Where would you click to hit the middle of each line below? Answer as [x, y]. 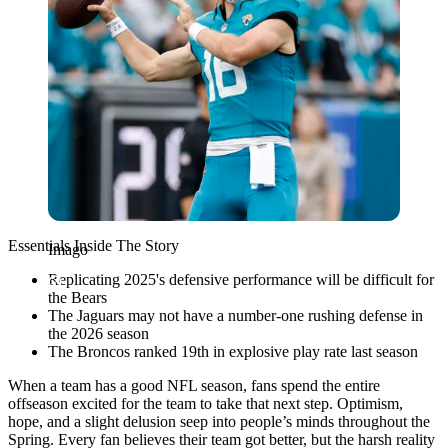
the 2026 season [98, 333]
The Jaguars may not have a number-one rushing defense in [235, 315]
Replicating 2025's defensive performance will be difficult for [241, 279]
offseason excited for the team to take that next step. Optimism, [205, 403]
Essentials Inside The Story [93, 245]
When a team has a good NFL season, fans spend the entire [194, 385]
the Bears [77, 297]
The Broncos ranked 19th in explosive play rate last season [233, 351]
